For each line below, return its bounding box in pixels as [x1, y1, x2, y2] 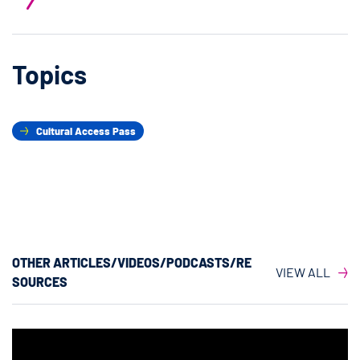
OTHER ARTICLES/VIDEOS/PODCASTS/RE [12, 255, 252, 271]
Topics [12, 59, 87, 90]
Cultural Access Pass [35, 124, 136, 137]
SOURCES [12, 274, 67, 290]
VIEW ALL [275, 264, 330, 280]
